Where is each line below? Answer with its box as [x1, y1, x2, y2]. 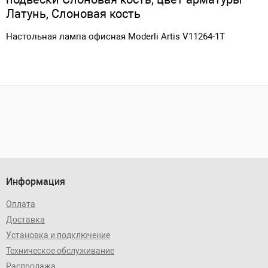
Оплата [6, 199, 35, 209]
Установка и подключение [6, 230, 110, 240]
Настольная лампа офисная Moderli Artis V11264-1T [6, 31, 225, 42]
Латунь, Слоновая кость [6, 6, 141, 21]
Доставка [6, 214, 45, 224]
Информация [6, 175, 65, 187]
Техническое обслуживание [6, 245, 114, 255]
